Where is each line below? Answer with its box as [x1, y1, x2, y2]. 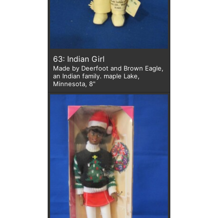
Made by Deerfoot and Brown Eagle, [53, 64, 163, 72]
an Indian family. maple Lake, [53, 72, 104, 80]
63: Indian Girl [67, 54, 105, 64]
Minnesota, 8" [53, 79, 95, 88]
